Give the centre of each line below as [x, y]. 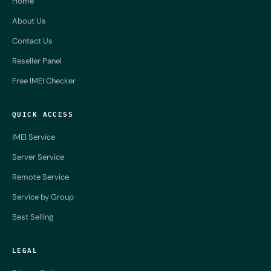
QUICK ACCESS [43, 113]
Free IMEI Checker [44, 80]
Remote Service [41, 177]
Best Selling [33, 217]
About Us [29, 21]
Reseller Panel [37, 60]
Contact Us [32, 41]
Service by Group [43, 197]
